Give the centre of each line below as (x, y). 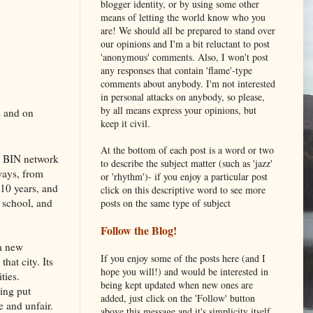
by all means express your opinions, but (179, 110)
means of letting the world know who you (183, 17)
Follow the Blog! (139, 230)
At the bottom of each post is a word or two (187, 150)
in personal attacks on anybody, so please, (183, 96)
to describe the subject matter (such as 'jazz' (187, 163)
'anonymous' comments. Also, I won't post (184, 57)
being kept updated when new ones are (177, 284)
